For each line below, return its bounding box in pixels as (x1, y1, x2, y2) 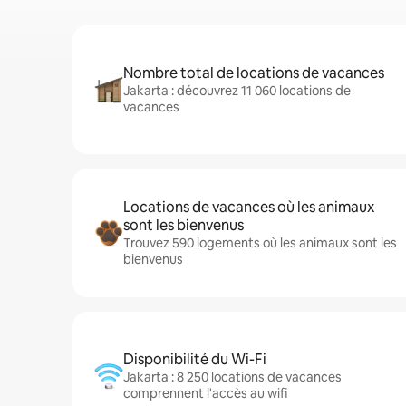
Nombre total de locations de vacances (123, 63, 384, 82)
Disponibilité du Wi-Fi (123, 350, 266, 369)
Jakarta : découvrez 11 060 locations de (123, 82, 351, 99)
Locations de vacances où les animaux (123, 198, 374, 217)
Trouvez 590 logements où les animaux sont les (123, 235, 397, 251)
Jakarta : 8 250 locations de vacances (123, 369, 342, 385)
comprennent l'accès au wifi (123, 385, 287, 401)
